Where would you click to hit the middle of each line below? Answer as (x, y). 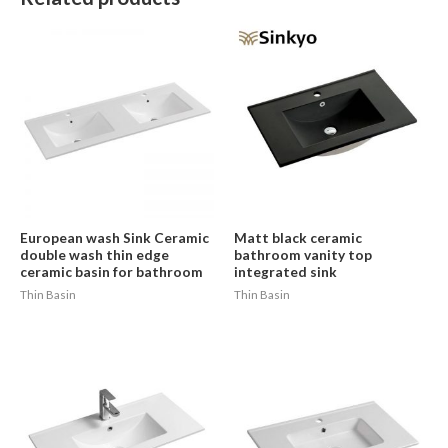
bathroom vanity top (303, 255)
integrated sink (285, 272)
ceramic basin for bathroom (111, 272)
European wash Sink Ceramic (114, 238)
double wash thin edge (94, 255)
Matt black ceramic (298, 238)
